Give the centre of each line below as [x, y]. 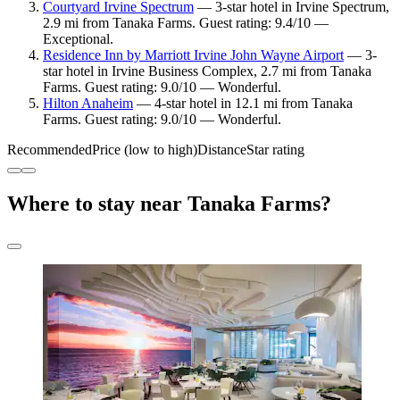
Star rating [275, 150]
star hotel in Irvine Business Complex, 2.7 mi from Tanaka [207, 71]
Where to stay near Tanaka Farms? [169, 204]
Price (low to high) [145, 150]
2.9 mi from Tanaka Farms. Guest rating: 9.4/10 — [186, 23]
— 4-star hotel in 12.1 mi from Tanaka [243, 104]
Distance [222, 150]
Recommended [50, 150]
